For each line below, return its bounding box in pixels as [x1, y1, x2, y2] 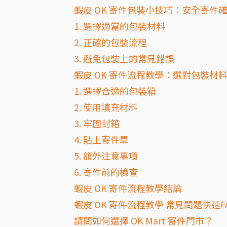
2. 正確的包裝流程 [74, 35, 147, 49]
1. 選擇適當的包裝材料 [74, 19, 165, 33]
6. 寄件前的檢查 [74, 165, 138, 179]
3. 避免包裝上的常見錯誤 [74, 52, 174, 65]
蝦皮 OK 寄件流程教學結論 [74, 181, 182, 195]
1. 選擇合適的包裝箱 [74, 84, 156, 98]
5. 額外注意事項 [74, 149, 138, 163]
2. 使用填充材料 [74, 100, 138, 114]
